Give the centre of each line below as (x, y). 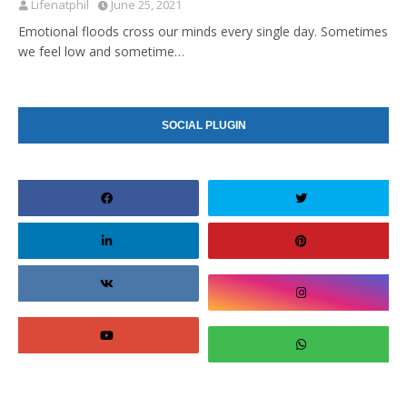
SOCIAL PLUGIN (203, 126)
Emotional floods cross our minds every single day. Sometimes (203, 32)
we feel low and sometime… (101, 52)
